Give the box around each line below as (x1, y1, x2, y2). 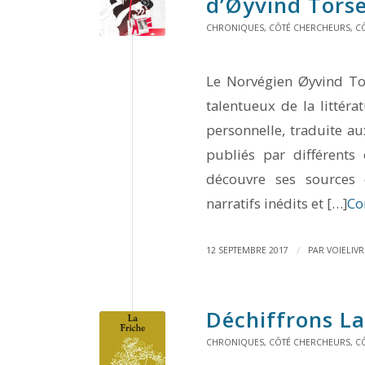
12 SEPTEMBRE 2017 (206, 244, 288, 257)
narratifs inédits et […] (206, 193, 347, 213)
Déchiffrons (206, 305, 340, 335)
